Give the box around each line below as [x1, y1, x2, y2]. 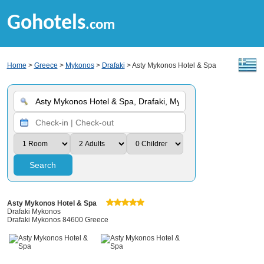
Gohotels [6, 13, 85, 34]
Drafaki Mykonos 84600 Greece [6, 216, 108, 224]
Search [29, 160, 56, 170]
